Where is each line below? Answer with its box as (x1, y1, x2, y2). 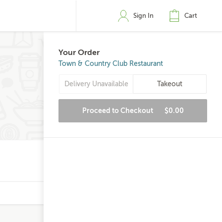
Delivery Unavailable (64, 80, 128, 88)
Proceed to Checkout (82, 107, 155, 114)
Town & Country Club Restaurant (58, 60, 163, 67)
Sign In (133, 12, 154, 19)
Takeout (157, 80, 182, 88)
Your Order (58, 48, 100, 57)
